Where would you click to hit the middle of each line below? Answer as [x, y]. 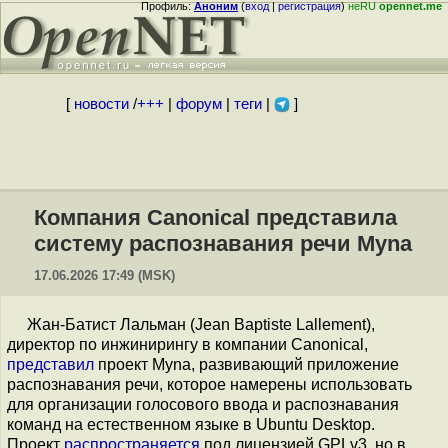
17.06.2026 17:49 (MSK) [104, 275]
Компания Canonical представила [215, 217]
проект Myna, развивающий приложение [246, 364]
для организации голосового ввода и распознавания [203, 404]
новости [101, 104]
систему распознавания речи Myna [223, 243]
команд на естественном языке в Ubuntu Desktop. [191, 424]
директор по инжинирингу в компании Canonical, [187, 344]
